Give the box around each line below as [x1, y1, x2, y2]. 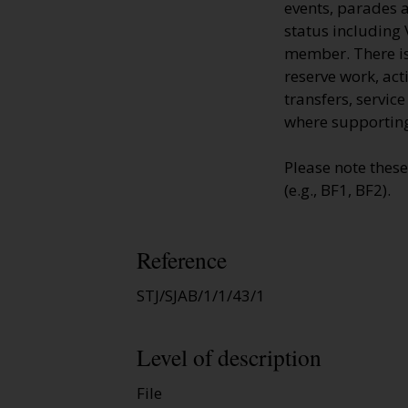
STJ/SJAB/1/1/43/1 [137, 285, 265, 307]
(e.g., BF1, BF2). [284, 179, 391, 201]
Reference [137, 244, 227, 276]
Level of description [137, 341, 321, 372]
